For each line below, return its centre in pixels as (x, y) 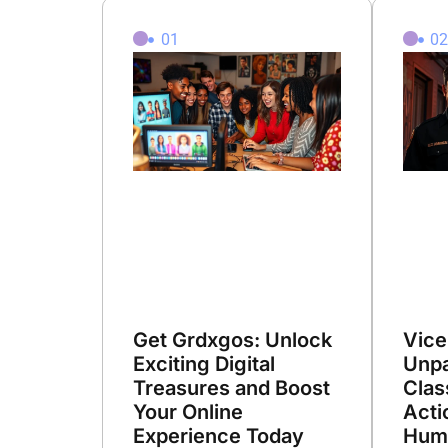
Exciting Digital (204, 364)
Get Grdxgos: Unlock (232, 340)
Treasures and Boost (231, 388)
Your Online (188, 412)
